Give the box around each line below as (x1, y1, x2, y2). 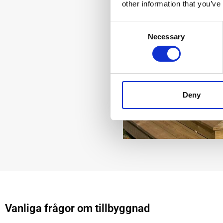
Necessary (148, 32, 185, 41)
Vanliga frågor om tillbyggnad (5, 201, 150, 215)
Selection (110, 34, 140, 43)
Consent (110, 22, 138, 31)
